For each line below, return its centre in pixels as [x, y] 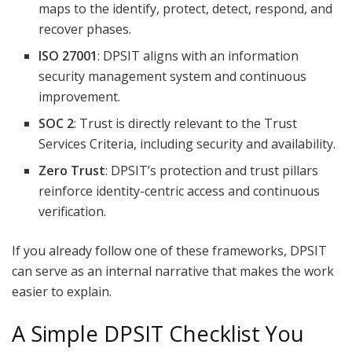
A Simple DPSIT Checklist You [158, 333]
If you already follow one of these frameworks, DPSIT [169, 251]
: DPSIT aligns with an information [198, 56]
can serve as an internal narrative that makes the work [173, 271]
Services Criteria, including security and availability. [187, 144]
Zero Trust [72, 171]
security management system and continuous [173, 77]
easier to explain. [62, 292]
